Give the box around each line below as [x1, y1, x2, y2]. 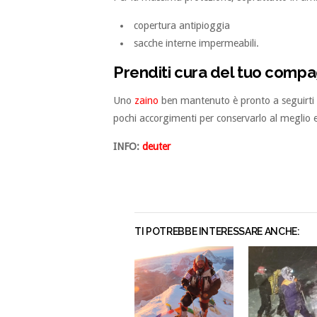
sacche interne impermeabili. [134, 38, 260, 50]
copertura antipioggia [134, 20, 231, 32]
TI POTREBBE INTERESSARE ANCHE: [134, 226, 300, 238]
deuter [142, 141, 171, 153]
